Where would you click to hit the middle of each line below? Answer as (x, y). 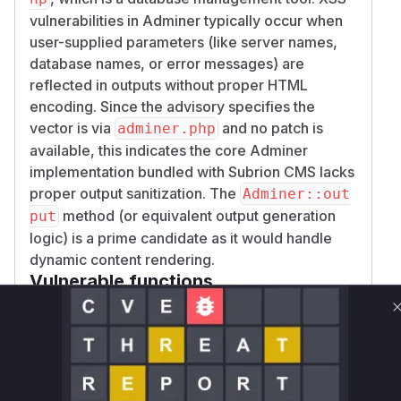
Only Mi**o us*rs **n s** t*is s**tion (176, 324)
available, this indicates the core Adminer (169, 150)
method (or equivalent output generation (197, 215)
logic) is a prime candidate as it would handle (181, 238)
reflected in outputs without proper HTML (169, 85)
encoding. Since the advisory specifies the (172, 106)
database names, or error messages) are (167, 63)
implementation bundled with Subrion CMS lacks (192, 171)
